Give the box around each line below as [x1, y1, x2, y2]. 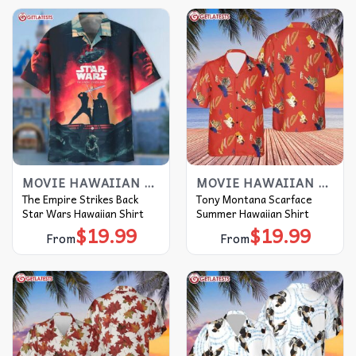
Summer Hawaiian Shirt [195, 205, 309, 222]
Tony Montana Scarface [195, 191, 312, 208]
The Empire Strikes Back [21, 191, 138, 208]
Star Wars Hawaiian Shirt [21, 205, 144, 222]
